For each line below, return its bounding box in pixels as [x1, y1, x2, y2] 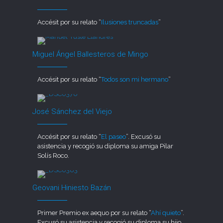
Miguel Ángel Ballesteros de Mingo [32, 49, 149, 59]
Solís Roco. [37, 151, 70, 159]
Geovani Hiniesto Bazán [32, 183, 111, 192]
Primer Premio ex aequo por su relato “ [37, 209, 151, 217]
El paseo [101, 132, 126, 140]
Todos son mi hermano [101, 75, 169, 83]
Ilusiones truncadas [101, 18, 159, 26]
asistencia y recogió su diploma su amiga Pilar [37, 142, 174, 150]
